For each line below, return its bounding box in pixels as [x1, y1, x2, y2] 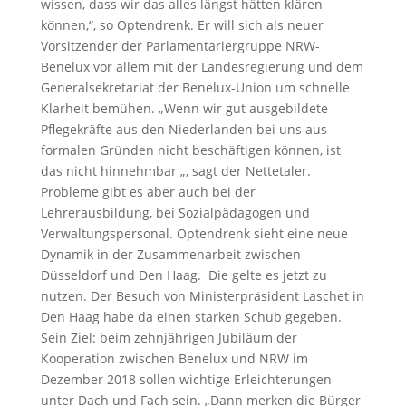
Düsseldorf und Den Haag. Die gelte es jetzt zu [40, 266, 327, 284]
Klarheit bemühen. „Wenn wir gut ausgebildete [40, 100, 328, 117]
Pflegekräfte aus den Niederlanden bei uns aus [40, 121, 327, 138]
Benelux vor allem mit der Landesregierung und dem [40, 58, 363, 75]
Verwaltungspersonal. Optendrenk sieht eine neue [40, 225, 348, 242]
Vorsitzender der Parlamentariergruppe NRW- [40, 37, 320, 54]
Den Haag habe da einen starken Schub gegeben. [40, 308, 342, 325]
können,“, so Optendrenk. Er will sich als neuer [40, 16, 324, 34]
